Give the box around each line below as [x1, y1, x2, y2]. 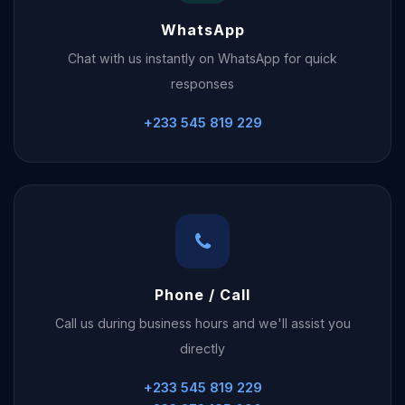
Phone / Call [155, 286, 250, 304]
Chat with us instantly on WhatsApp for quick [68, 51, 337, 66]
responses [171, 76, 234, 91]
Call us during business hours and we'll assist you [54, 316, 351, 331]
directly [180, 341, 225, 356]
